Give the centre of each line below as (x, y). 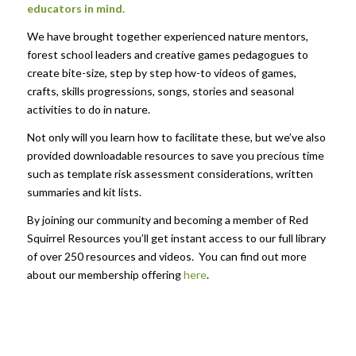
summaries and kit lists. (84, 192)
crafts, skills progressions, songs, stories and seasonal (160, 91)
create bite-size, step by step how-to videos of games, (161, 73)
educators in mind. (75, 9)
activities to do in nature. (91, 110)
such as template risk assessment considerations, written (170, 174)
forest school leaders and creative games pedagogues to (167, 55)
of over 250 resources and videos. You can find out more (166, 256)
